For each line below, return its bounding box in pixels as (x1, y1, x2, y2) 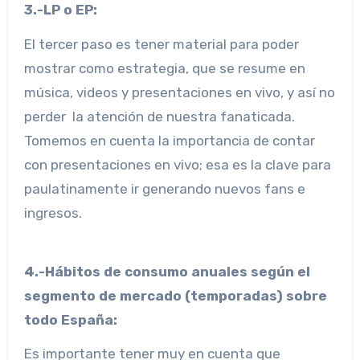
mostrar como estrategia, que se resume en (23, 59, 305, 76)
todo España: (23, 311, 117, 328)
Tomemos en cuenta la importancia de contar (23, 132, 315, 149)
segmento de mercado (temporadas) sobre (23, 287, 327, 304)
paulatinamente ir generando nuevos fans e (23, 180, 305, 197)
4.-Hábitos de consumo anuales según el (23, 263, 310, 280)
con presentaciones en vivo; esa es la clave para (23, 156, 331, 173)
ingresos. (23, 204, 82, 221)
